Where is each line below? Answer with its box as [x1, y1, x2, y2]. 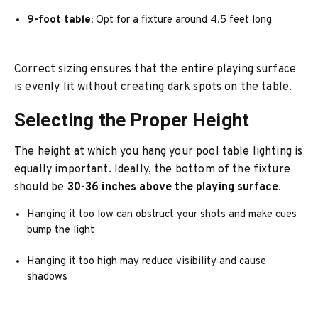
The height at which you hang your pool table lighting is [14, 145, 303, 159]
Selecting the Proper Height [14, 109, 250, 131]
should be [14, 180, 67, 194]
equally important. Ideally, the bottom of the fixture [14, 163, 290, 177]
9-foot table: [27, 13, 94, 27]
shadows [27, 270, 68, 284]
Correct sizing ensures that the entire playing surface [14, 62, 297, 77]
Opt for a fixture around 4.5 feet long [93, 13, 273, 27]
